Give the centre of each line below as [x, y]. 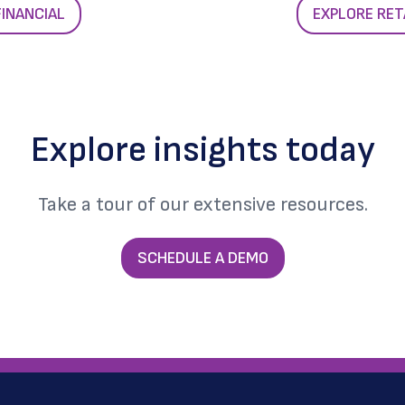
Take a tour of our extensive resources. [202, 204]
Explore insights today [202, 150]
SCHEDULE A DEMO [202, 258]
